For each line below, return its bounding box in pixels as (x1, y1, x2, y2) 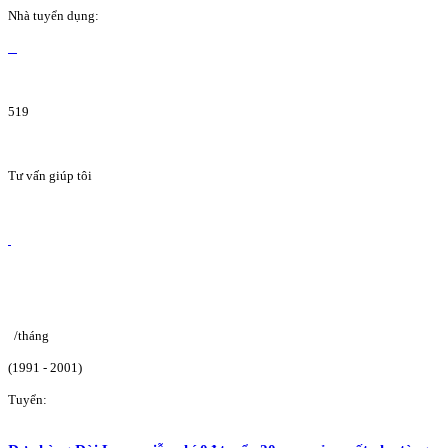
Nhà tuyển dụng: (8, 7, 99, 23)
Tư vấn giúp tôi (8, 167, 92, 183)
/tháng (14, 327, 49, 343)
